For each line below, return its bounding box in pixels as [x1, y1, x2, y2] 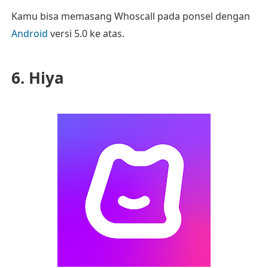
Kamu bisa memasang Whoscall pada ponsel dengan [11, 10, 250, 23]
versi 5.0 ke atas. [47, 27, 124, 40]
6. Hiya [11, 67, 64, 89]
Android [11, 27, 48, 40]
